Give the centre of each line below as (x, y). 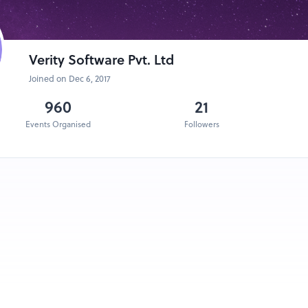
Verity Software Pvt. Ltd (101, 60)
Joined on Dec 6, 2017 (69, 79)
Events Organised (58, 125)
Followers (201, 125)
